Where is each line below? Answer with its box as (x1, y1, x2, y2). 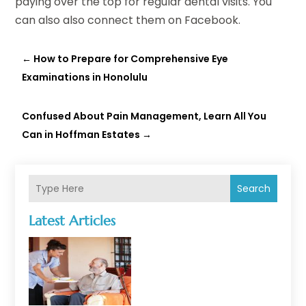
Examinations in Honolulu (22, 70, 148, 85)
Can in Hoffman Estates (22, 128, 141, 142)
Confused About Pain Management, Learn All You (22, 109, 267, 124)
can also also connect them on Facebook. (15, 12, 241, 29)
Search (236, 182, 270, 195)
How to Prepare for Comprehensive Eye (33, 52, 229, 66)
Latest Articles (29, 212, 116, 230)
